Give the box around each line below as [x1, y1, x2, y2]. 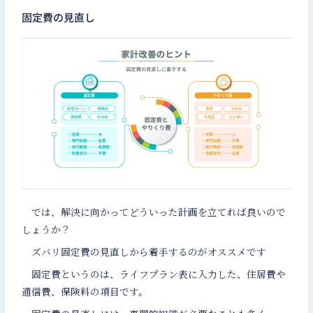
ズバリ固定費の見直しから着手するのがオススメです [22, 245, 267, 259]
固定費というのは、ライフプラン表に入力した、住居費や [22, 266, 286, 281]
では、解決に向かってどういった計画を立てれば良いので [22, 205, 286, 219]
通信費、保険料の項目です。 [22, 284, 149, 298]
